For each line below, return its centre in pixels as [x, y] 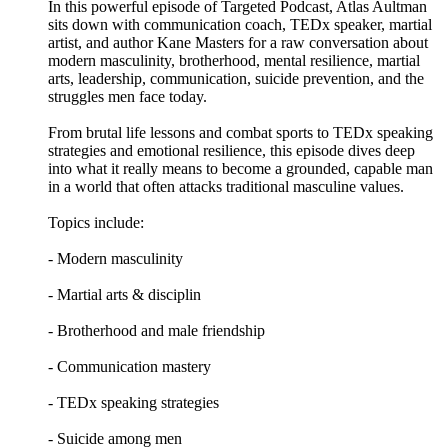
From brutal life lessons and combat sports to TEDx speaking [240, 133]
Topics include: [96, 223]
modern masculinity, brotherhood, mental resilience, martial [234, 61]
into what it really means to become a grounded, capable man [240, 169]
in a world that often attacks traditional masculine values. [226, 187]
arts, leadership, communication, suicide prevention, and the [236, 79]
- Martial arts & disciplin [124, 295]
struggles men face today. [127, 97]
